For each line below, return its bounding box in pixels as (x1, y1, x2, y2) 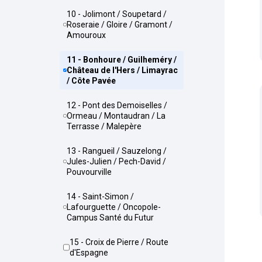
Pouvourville (67, 167, 112, 177)
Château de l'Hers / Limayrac (66, 65, 178, 75)
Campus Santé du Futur (67, 213, 154, 222)
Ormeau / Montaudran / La (66, 111, 166, 120)
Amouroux (67, 30, 106, 40)
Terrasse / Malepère (66, 122, 142, 131)
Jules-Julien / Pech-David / (67, 157, 167, 166)
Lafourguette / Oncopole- (67, 202, 161, 212)
